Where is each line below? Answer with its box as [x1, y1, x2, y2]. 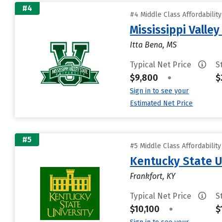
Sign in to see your [130, 87, 189, 95]
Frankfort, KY [130, 171, 176, 181]
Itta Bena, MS [130, 40, 177, 50]
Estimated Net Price [130, 99, 193, 108]
